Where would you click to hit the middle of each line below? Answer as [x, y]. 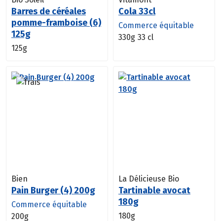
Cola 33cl [137, 11]
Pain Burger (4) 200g [53, 190]
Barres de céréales [49, 11]
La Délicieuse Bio [149, 179]
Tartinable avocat [154, 190]
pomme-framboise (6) [56, 22]
